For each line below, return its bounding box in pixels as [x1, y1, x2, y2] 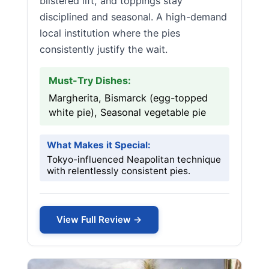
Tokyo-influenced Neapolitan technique [47, 154, 221, 165]
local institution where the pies [40, 27, 180, 39]
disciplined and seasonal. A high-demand [40, 11, 227, 23]
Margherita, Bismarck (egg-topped [49, 92, 208, 104]
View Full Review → [56, 214, 142, 225]
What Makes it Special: [47, 139, 151, 151]
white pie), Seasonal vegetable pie [49, 106, 206, 118]
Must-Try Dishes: [49, 74, 131, 86]
